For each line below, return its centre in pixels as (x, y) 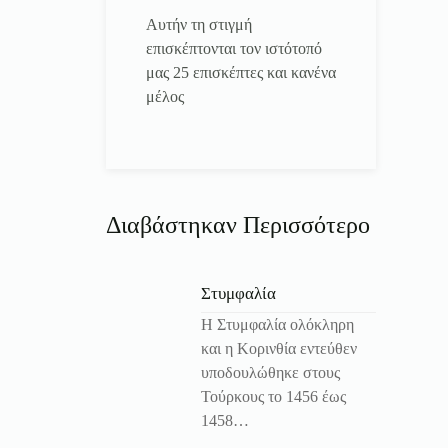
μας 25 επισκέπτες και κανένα (241, 73)
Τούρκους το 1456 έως (273, 397)
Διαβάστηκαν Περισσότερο (238, 225)
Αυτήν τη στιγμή (199, 25)
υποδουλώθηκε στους (270, 373)
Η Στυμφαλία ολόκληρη (277, 325)
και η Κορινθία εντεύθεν (279, 349)
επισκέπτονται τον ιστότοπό (234, 49)
